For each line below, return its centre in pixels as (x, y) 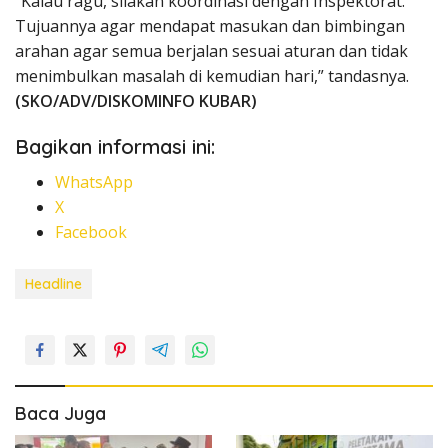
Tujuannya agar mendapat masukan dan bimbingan (210, 26)
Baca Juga (60, 414)
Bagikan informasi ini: (115, 147)
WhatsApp (94, 182)
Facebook (91, 232)
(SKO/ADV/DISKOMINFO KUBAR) (136, 101)
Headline (53, 284)
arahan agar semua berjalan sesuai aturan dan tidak (211, 51)
